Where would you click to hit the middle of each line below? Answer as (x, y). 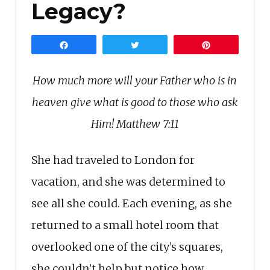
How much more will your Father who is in (135, 80)
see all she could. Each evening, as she (131, 203)
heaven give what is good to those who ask (135, 102)
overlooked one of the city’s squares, (127, 246)
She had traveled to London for (113, 160)
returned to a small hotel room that (125, 225)
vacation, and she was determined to (128, 181)
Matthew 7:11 (147, 124)
